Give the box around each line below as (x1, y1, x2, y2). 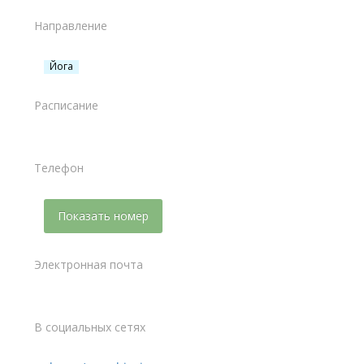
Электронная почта (34, 256, 143, 272)
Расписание (34, 97, 98, 113)
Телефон (34, 159, 84, 175)
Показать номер (58, 207, 149, 223)
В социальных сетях (34, 318, 145, 335)
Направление (34, 17, 107, 33)
